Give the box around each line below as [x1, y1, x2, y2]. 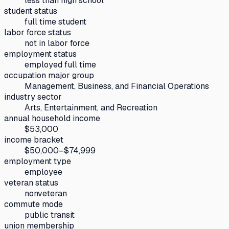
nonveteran [25, 188, 67, 199]
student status [4, 5, 57, 16]
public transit [25, 209, 75, 220]
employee [25, 166, 62, 177]
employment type [4, 155, 71, 167]
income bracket [4, 134, 63, 145]
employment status [4, 48, 77, 59]
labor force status [4, 27, 71, 38]
